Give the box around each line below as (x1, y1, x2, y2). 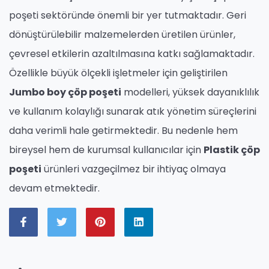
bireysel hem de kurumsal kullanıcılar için (9, 142, 204, 157)
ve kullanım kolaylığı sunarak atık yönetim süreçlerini (9, 104, 256, 118)
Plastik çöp (204, 142, 260, 157)
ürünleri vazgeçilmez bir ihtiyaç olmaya (41, 162, 226, 176)
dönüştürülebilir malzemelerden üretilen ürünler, (9, 27, 235, 41)
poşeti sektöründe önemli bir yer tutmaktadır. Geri (9, 8, 246, 22)
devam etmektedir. (9, 181, 100, 195)
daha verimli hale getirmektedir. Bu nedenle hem (9, 123, 238, 138)
